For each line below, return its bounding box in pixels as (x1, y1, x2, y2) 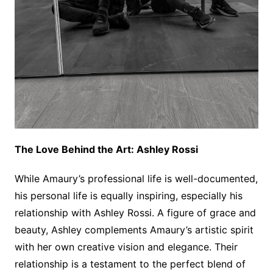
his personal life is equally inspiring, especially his (14, 189, 243, 202)
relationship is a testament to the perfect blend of (14, 257, 246, 270)
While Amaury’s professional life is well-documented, (14, 172, 258, 185)
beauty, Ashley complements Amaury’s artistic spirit (14, 223, 253, 236)
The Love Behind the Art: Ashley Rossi (14, 143, 198, 155)
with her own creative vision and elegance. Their (14, 240, 238, 253)
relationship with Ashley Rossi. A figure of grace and (14, 206, 256, 219)
